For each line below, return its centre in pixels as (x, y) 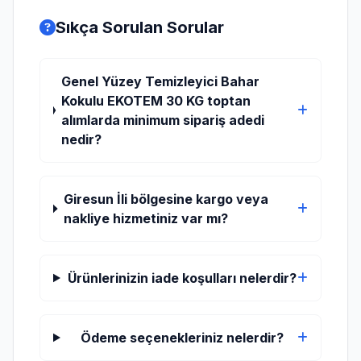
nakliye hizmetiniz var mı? (146, 218)
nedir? (82, 139)
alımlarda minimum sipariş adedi (163, 120)
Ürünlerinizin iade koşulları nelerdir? (182, 278)
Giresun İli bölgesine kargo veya (166, 199)
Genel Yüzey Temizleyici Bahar (161, 81)
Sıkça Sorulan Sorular (140, 27)
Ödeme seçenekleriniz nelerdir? (182, 338)
